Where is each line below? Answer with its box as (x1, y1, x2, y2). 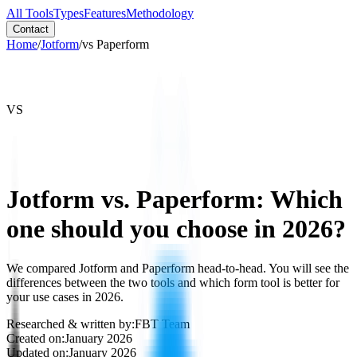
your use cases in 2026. (6, 289, 124, 304)
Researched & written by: (6, 316, 135, 331)
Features (84, 6, 126, 20)
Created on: (6, 331, 65, 345)
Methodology (126, 6, 194, 20)
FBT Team (135, 316, 190, 331)
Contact (13, 23, 49, 35)
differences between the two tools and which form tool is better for (6, 275, 339, 289)
